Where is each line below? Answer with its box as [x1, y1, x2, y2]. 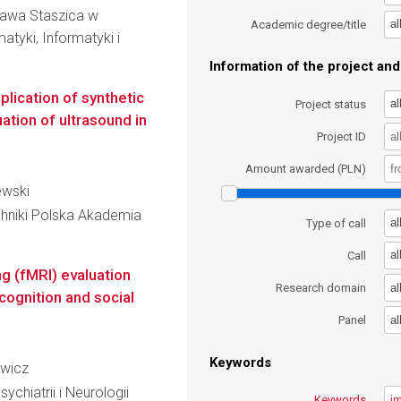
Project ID [317, 129, 367, 143]
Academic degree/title [251, 17, 367, 31]
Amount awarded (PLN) [245, 162, 367, 176]
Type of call [306, 216, 367, 230]
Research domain [276, 281, 367, 295]
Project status [295, 97, 367, 111]
